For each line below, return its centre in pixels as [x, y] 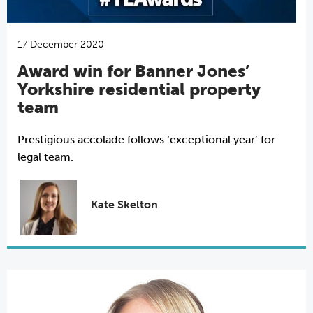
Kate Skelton [124, 205]
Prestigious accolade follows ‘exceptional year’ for [146, 139]
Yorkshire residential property [139, 89]
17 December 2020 [61, 44]
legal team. [45, 156]
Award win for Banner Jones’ [133, 71]
